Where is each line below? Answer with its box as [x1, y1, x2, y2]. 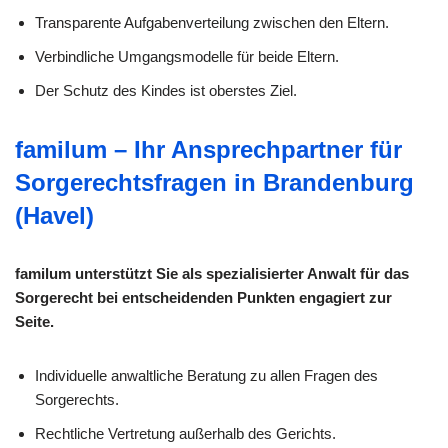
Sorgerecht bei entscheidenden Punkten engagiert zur [15, 289, 392, 307]
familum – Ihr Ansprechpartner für [15, 136, 402, 164]
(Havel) [15, 202, 94, 230]
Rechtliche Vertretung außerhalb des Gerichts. [35, 425, 336, 443]
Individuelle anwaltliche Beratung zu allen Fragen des [35, 367, 378, 385]
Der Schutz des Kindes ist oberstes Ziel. [35, 82, 297, 100]
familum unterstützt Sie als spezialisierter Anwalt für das [15, 265, 409, 283]
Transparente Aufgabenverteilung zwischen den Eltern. [35, 14, 389, 32]
